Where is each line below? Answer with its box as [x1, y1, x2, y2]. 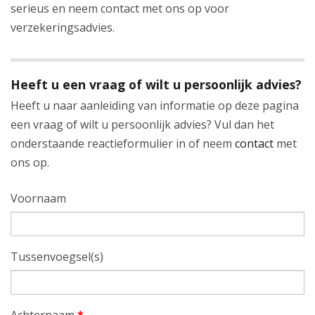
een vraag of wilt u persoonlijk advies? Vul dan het [11, 117, 274, 133]
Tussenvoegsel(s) [11, 249, 103, 265]
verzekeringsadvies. [11, 20, 115, 36]
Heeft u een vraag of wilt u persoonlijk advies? [11, 76, 302, 94]
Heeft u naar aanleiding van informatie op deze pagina [11, 98, 299, 114]
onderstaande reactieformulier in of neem [11, 136, 235, 152]
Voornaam [11, 191, 66, 207]
